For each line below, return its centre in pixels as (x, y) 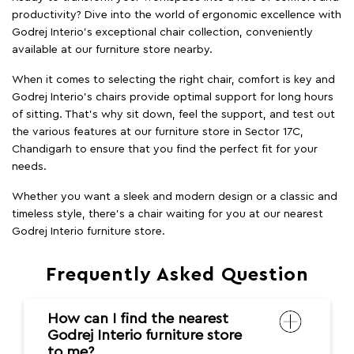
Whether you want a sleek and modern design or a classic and (175, 197)
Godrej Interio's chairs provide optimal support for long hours (173, 98)
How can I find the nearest (138, 319)
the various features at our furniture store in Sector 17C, (158, 132)
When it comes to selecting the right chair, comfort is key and (173, 80)
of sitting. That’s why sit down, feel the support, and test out (173, 115)
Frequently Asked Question (177, 275)
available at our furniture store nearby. (112, 50)
